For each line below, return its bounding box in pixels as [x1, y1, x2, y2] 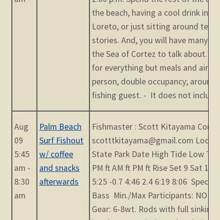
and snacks [39, 163, 80, 174]
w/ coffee [39, 149, 74, 160]
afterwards [39, 176, 79, 188]
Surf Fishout [39, 135, 84, 146]
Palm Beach [39, 121, 82, 133]
